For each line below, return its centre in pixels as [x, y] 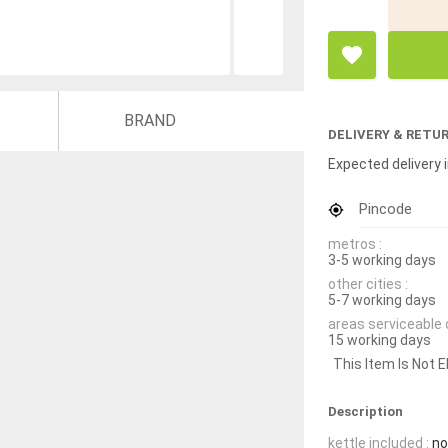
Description [365, 411]
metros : [355, 243]
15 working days [379, 339]
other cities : [368, 283]
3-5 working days [382, 259]
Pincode [385, 208]
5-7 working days [382, 299]
